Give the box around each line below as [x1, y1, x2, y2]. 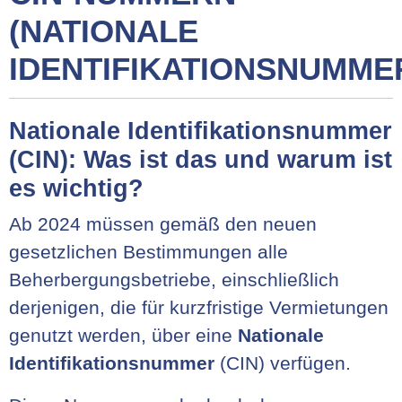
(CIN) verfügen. [214, 353, 351, 373]
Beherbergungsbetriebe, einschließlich [9, 269, 339, 290]
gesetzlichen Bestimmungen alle [9, 241, 288, 262]
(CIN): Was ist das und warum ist [9, 146, 392, 173]
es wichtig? [9, 175, 144, 202]
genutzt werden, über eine [9, 325, 238, 345]
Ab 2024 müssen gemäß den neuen [9, 214, 317, 234]
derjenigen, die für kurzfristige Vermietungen [9, 297, 389, 318]
